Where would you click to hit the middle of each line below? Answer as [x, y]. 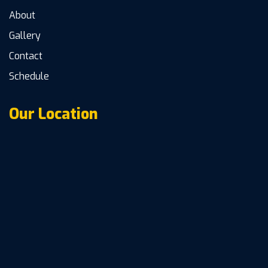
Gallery [25, 36]
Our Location [54, 114]
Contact [26, 56]
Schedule [29, 77]
